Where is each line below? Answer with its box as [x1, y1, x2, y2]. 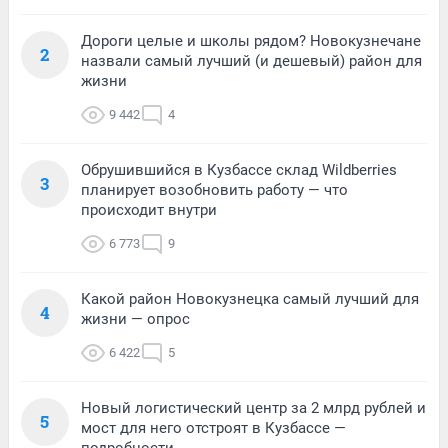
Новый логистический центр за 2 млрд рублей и [81, 398, 426, 417]
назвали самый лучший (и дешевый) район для [81, 51, 422, 70]
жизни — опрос [81, 309, 190, 328]
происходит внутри [81, 200, 217, 219]
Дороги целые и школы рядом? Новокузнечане [81, 31, 421, 50]
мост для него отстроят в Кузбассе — [81, 418, 346, 437]
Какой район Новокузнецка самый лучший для [81, 289, 419, 308]
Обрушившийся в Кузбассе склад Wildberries [81, 160, 397, 179]
